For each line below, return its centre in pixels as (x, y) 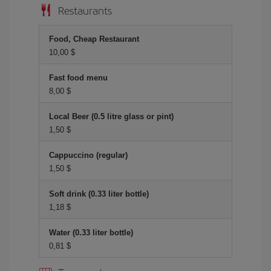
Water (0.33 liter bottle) (91, 233)
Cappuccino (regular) (88, 155)
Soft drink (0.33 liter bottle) (99, 194)
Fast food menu (78, 78)
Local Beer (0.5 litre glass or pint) (111, 116)
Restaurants (85, 10)
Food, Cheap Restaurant (94, 39)
